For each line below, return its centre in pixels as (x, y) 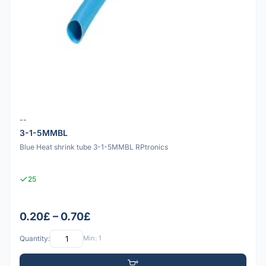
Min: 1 (92, 238)
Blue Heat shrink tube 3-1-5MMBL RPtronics (94, 147)
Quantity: (35, 239)
